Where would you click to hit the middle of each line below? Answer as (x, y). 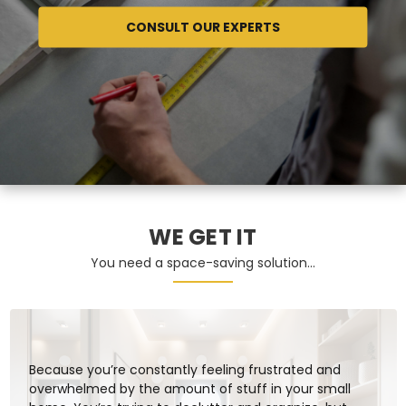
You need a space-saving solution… (203, 263)
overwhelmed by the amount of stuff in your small (189, 389)
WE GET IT (203, 237)
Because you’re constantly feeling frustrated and (184, 370)
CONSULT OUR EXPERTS (203, 27)
